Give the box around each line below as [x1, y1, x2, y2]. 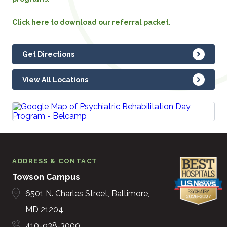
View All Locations [22, 75, 89, 84]
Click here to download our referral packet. [12, 18, 171, 26]
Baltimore [111, 188, 148, 198]
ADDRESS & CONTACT [12, 157, 98, 165]
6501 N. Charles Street [25, 188, 108, 198]
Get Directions [22, 50, 75, 58]
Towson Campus [12, 172, 81, 182]
